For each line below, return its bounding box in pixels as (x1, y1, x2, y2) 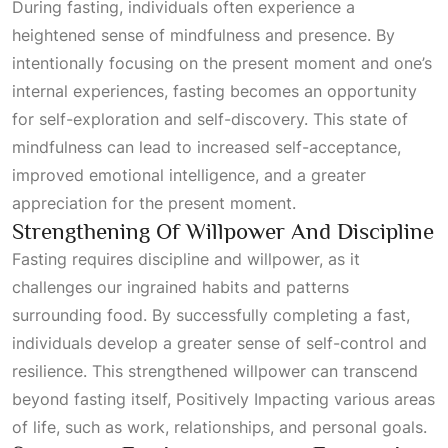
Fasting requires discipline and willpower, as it (12, 249, 360, 269)
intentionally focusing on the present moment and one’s (12, 53, 432, 73)
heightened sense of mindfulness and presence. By (12, 25, 395, 45)
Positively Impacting (176, 389, 329, 409)
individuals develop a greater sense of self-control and (12, 333, 427, 353)
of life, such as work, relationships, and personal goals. (12, 417, 427, 437)
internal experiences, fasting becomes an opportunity (12, 81, 417, 101)
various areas (329, 389, 435, 409)
